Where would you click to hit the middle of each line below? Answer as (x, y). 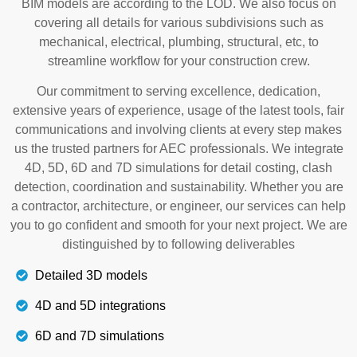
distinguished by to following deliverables (178, 245)
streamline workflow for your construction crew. (178, 61)
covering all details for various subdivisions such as (178, 22)
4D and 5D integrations (100, 305)
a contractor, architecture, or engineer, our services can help (178, 206)
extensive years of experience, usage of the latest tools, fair (178, 111)
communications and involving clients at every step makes (178, 130)
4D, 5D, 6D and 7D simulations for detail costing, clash (178, 168)
